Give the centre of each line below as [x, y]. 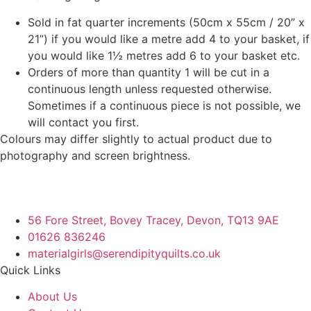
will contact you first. [83, 122]
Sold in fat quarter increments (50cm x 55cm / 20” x [166, 22]
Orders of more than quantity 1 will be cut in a [149, 72]
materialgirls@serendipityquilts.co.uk [124, 253]
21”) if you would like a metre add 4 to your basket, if [169, 39]
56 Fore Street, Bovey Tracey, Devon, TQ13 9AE [153, 220]
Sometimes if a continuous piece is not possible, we [164, 105]
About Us [52, 296]
